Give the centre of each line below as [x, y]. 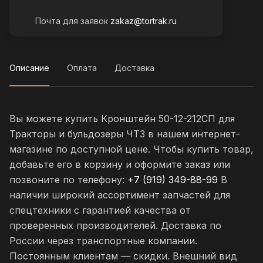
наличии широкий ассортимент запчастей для [120, 195]
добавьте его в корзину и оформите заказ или [120, 165]
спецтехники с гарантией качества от [100, 210]
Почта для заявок [73, 21]
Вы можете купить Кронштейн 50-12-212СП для [122, 119]
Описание [29, 68]
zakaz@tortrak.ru [144, 21]
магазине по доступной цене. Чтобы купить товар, [131, 149]
